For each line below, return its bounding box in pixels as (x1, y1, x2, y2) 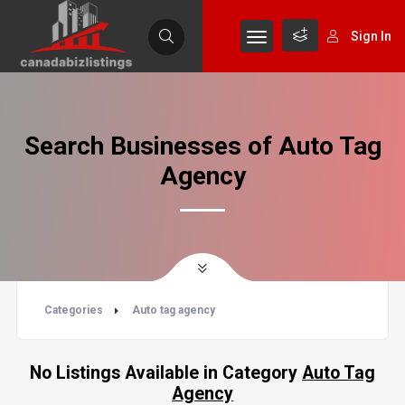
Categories (43, 304, 103, 316)
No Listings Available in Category (30, 363, 302, 383)
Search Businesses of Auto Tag (24, 131, 381, 161)
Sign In (351, 29, 391, 43)
